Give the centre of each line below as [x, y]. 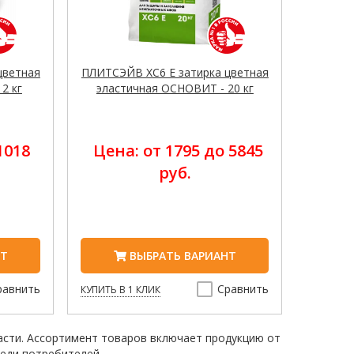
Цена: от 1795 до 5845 [178, 151]
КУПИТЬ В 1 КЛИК [121, 290]
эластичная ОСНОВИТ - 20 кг [175, 88]
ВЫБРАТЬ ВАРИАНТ [181, 256]
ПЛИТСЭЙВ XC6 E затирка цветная [175, 73]
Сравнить [243, 289]
